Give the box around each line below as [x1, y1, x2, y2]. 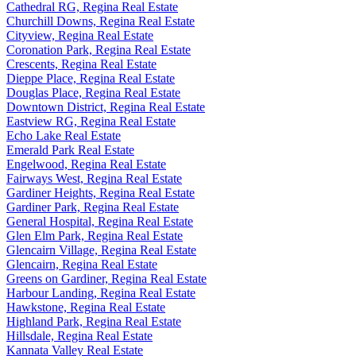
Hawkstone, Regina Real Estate [6, 300, 165, 314]
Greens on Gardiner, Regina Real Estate [6, 271, 207, 285]
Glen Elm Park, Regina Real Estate [6, 228, 183, 242]
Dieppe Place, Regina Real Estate [6, 71, 175, 85]
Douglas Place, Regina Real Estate [6, 85, 180, 99]
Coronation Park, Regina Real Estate [6, 42, 191, 56]
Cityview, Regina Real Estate [6, 28, 153, 42]
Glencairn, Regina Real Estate [6, 257, 157, 271]
